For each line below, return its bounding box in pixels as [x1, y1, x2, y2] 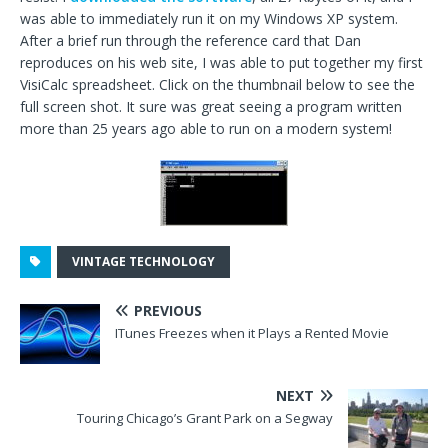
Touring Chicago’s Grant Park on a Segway [77, 408, 333, 427]
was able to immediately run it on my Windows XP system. [20, 8, 398, 28]
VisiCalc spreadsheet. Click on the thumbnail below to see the [20, 74, 415, 94]
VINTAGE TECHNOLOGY [72, 252, 215, 270]
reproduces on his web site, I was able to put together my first [20, 52, 423, 72]
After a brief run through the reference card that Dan [20, 30, 361, 50]
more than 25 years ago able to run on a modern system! [20, 118, 392, 138]
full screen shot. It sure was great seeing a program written [20, 96, 402, 116]
